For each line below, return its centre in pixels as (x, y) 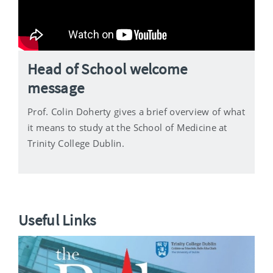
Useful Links (57, 220)
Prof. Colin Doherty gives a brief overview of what (136, 112)
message (56, 88)
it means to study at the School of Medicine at (127, 128)
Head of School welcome (108, 69)
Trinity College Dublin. (76, 144)
